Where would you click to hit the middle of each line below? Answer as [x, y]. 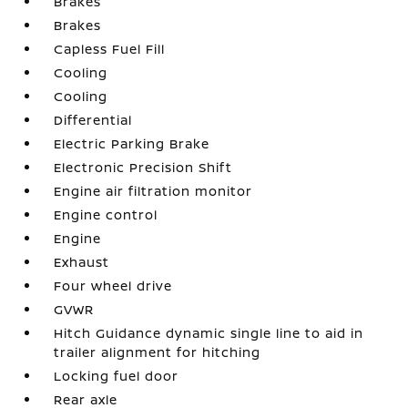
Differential [93, 119]
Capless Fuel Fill [110, 48]
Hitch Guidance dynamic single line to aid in [209, 332]
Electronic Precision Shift [143, 167]
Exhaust [82, 261]
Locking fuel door [117, 375]
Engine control [106, 214]
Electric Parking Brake [132, 143]
